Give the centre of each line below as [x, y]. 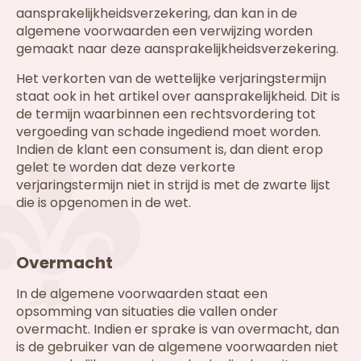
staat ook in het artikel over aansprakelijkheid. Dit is [178, 96]
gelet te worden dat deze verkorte [126, 167]
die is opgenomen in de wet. [104, 202]
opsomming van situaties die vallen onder [147, 311]
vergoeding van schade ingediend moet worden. [168, 131]
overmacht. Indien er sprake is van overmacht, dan [178, 329]
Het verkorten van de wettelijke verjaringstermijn [171, 78]
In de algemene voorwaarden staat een [142, 293]
